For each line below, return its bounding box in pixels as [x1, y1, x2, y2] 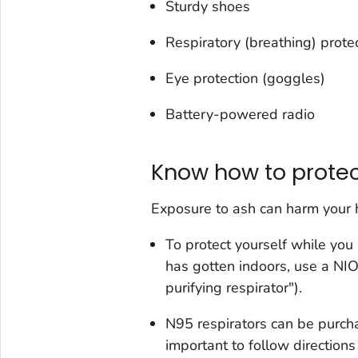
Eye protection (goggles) [165, 68, 325, 88]
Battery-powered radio [165, 104, 315, 124]
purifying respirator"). [165, 277, 302, 297]
